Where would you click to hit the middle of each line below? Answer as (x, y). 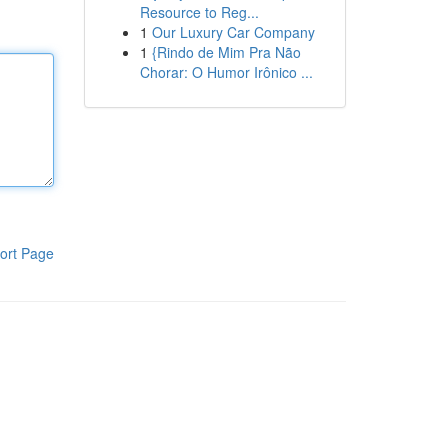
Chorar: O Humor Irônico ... (226, 72)
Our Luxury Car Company (233, 32)
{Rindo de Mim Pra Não (226, 52)
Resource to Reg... (199, 12)
